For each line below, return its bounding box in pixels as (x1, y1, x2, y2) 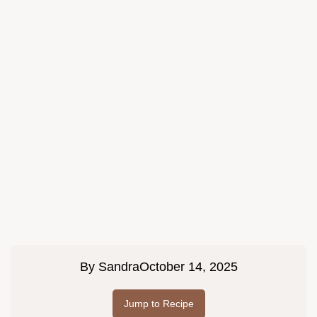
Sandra (98, 260, 139, 275)
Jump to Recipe (123, 298, 194, 310)
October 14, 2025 (139, 260, 238, 275)
